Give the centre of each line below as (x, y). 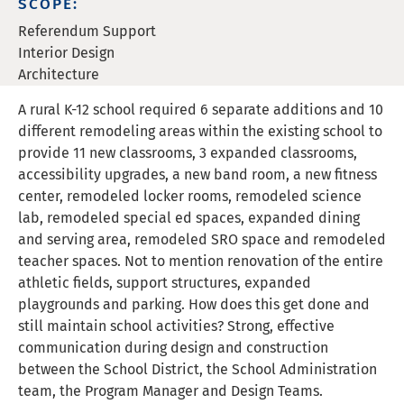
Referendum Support (87, 31)
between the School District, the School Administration (197, 369)
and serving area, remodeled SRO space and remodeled (202, 239)
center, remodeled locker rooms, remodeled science (190, 196)
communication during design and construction (173, 348)
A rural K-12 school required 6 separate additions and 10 (201, 110)
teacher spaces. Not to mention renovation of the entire (201, 261)
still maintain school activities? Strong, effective (176, 326)
